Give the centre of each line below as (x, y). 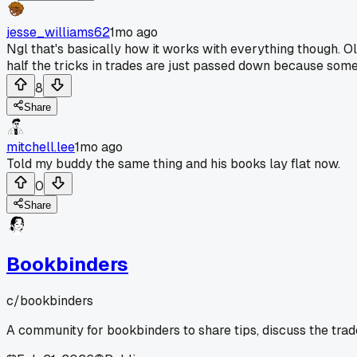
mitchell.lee (41, 147)
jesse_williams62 (58, 32)
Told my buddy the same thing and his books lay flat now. (173, 163)
